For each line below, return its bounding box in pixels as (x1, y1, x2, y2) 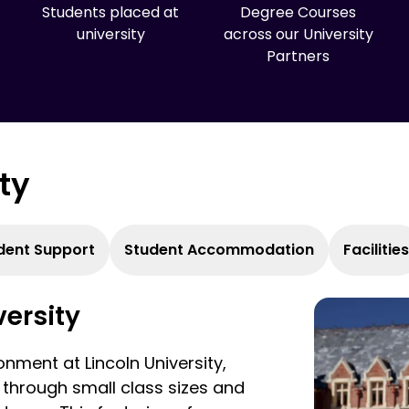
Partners (267, 45, 330, 67)
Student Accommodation (124, 238, 314, 260)
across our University (223, 23, 373, 45)
